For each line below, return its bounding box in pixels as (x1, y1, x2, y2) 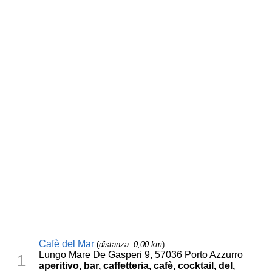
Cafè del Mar (39, 239, 95, 250)
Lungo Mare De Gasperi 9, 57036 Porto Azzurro (39, 250, 243, 260)
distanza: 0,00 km (99, 240, 163, 250)
